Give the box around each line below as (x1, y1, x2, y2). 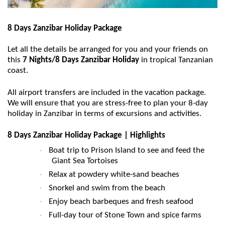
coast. (8, 66, 28, 75)
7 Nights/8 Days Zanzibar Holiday (23, 56, 139, 65)
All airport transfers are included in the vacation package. (8, 88, 206, 97)
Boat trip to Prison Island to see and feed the (49, 146, 204, 155)
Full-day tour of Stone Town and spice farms (49, 211, 201, 220)
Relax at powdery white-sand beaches (49, 170, 179, 179)
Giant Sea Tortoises (52, 157, 118, 166)
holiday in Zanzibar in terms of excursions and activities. (8, 109, 201, 118)
